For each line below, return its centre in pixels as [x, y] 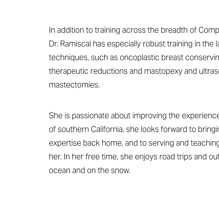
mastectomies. [74, 85]
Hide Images [146, 7]
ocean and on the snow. [89, 170]
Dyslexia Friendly [57, 7]
